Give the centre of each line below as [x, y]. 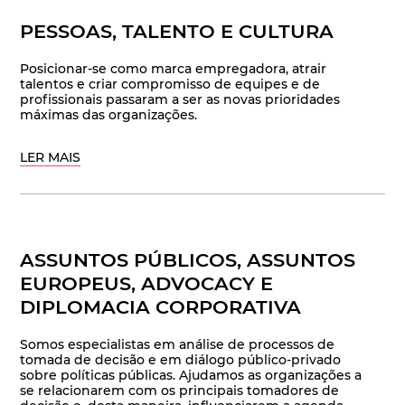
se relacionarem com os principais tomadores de [180, 391]
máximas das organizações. [109, 115]
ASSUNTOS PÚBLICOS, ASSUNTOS [188, 260]
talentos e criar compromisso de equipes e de [170, 85]
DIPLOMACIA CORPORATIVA [161, 307]
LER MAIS [51, 158]
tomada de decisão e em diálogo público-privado [181, 360]
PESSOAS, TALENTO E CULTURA [177, 32]
